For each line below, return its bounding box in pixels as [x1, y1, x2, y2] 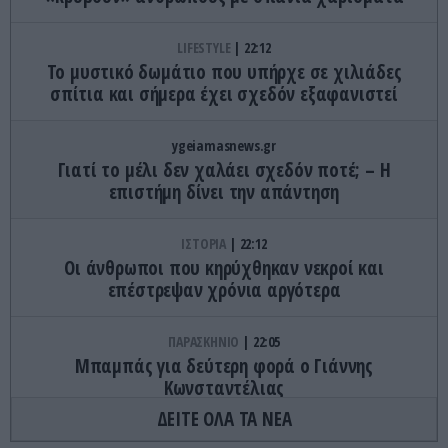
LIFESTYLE [177, 37, 234, 57]
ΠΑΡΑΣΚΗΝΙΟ [168, 331, 243, 351]
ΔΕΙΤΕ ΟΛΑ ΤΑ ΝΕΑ [156, 405, 292, 432]
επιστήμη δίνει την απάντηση [108, 178, 340, 205]
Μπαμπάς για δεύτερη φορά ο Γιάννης [74, 352, 374, 379]
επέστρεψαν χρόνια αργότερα [107, 276, 341, 303]
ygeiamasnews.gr [172, 135, 276, 155]
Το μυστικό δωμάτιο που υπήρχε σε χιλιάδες [46, 58, 402, 85]
